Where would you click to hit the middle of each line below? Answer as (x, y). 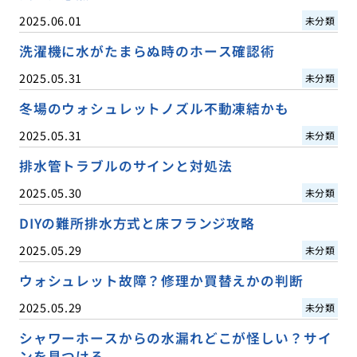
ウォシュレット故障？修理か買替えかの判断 (161, 281)
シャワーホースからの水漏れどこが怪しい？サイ (175, 338)
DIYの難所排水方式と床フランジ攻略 (137, 224)
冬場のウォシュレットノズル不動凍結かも (154, 109)
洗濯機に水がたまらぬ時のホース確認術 (147, 51)
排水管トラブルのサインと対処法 (126, 166)
